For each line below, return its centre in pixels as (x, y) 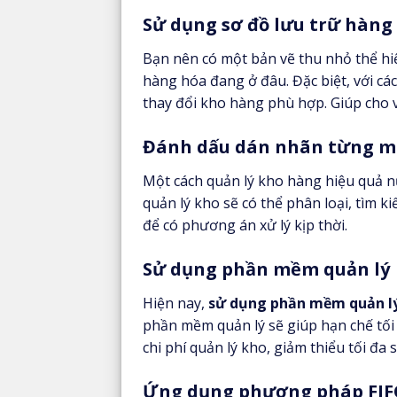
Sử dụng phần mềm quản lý (266, 269)
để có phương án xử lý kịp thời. (245, 225)
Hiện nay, (175, 303)
